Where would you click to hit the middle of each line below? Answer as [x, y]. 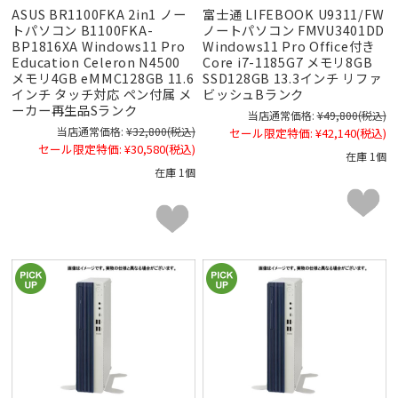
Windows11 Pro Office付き [289, 45]
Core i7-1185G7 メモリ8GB [288, 61]
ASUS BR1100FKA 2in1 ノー [99, 13]
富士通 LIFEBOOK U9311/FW [294, 13]
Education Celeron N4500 [96, 61]
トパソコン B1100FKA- [83, 29]
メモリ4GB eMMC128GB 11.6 [103, 77]
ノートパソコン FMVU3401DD [294, 29]
